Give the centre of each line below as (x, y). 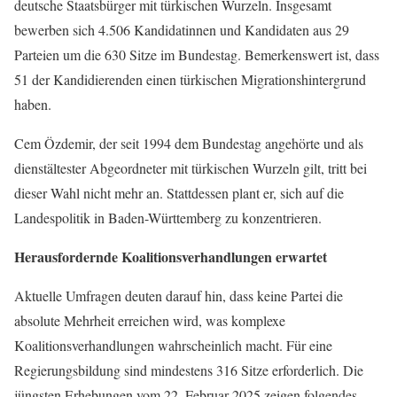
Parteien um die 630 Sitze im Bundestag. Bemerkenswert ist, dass (197, 55)
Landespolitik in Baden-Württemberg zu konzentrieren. (168, 218)
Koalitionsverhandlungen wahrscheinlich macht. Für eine (173, 346)
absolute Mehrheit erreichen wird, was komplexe (150, 321)
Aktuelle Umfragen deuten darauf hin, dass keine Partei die (179, 296)
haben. (33, 105)
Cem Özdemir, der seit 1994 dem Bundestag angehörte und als (189, 144)
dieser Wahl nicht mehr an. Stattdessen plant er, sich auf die (179, 193)
